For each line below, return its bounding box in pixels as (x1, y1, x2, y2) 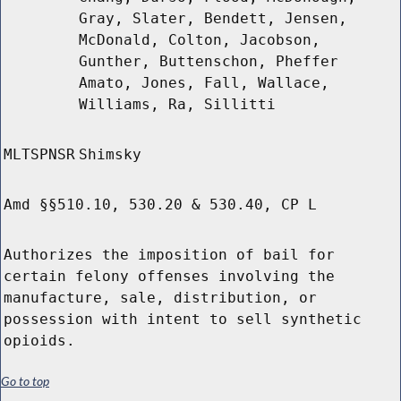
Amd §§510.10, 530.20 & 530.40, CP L (4, 196, 317, 214)
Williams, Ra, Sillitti (79, 96, 276, 114)
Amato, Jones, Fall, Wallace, (79, 74, 329, 92)
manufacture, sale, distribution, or (4, 289, 317, 307)
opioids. (4, 332, 75, 350)
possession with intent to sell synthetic (4, 311, 362, 328)
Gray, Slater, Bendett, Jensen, (79, 10, 347, 28)
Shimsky (79, 146, 141, 164)
